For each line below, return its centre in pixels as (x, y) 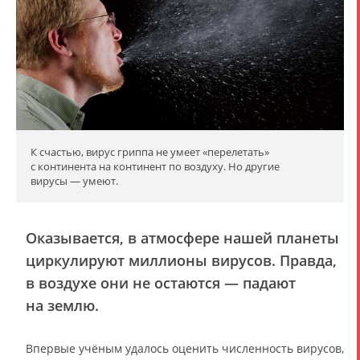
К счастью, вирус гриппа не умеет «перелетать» (150, 152)
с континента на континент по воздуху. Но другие (155, 167)
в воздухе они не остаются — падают (161, 283)
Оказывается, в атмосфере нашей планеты (182, 238)
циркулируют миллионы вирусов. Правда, (181, 261)
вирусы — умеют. (74, 181)
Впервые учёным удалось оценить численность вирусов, (185, 349)
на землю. (62, 306)
